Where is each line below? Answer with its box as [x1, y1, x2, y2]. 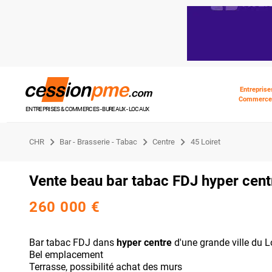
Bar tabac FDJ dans [29, 236, 117, 248]
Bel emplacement [29, 248, 103, 260]
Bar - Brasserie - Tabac [59, 137, 138, 146]
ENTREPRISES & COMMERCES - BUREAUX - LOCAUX [25, 106, 149, 112]
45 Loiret [190, 137, 220, 146]
